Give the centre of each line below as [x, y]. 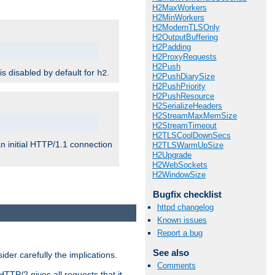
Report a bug [180, 233]
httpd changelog [185, 207]
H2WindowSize [179, 174]
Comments [176, 266]
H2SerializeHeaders [187, 106]
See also [171, 253]
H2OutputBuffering [185, 37]
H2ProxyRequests [184, 56]
